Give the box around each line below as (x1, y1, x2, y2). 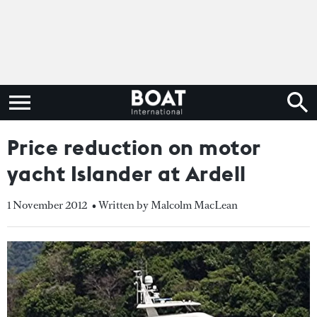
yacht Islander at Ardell (7, 160, 246, 187)
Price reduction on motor (7, 134, 261, 161)
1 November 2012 (7, 197, 87, 212)
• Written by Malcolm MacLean (92, 197, 238, 212)
